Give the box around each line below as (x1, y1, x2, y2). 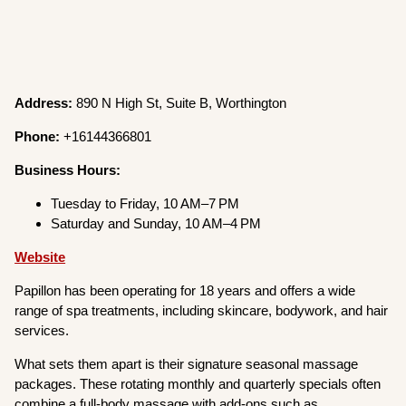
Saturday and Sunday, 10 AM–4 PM (51, 216, 262, 232)
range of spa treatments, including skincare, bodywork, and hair (14, 303, 389, 319)
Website (14, 249, 66, 266)
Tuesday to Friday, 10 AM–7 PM (51, 196, 240, 212)
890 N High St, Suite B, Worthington (76, 95, 287, 111)
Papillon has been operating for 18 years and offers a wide (14, 283, 356, 299)
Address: (14, 95, 77, 111)
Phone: (14, 129, 64, 145)
